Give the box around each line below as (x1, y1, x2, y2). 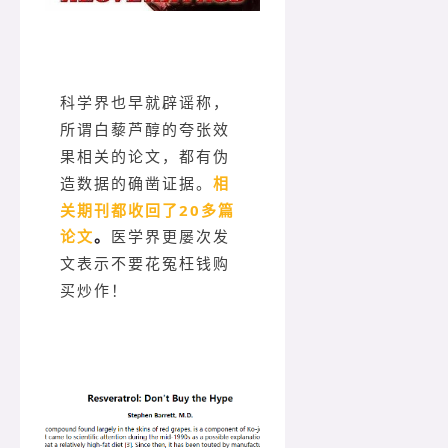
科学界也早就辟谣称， (60, 94, 230, 111)
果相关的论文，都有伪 (60, 148, 230, 165)
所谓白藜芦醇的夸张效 (60, 121, 230, 138)
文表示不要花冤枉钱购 (60, 255, 230, 272)
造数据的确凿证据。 (60, 175, 213, 192)
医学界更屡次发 (111, 228, 230, 245)
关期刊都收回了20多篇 (60, 199, 235, 220)
